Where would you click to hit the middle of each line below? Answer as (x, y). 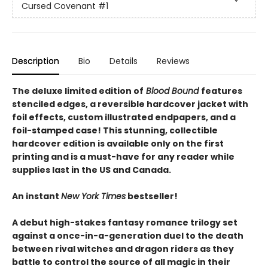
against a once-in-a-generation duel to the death (128, 236)
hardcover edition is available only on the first (118, 144)
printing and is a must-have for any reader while (123, 157)
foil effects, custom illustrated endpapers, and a (124, 117)
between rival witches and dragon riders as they (123, 249)
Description (36, 61)
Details (124, 61)
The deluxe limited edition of (78, 91)
